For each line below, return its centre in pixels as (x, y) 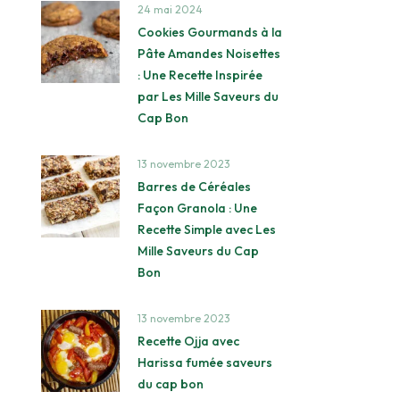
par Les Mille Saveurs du (208, 96)
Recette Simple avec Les (206, 229)
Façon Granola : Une (197, 208)
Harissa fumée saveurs (204, 362)
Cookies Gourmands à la (209, 32)
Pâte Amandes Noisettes (208, 53)
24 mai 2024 (170, 9)
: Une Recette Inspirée (200, 75)
